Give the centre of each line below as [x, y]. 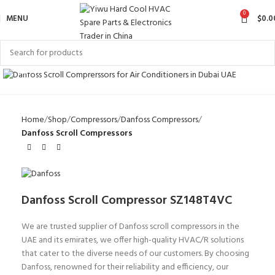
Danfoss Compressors [160, 120]
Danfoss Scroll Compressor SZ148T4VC [130, 201]
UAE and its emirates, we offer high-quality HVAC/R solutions [133, 241]
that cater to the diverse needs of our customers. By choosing [135, 254]
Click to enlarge [65, 60]
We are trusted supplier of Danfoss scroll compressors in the [130, 227]
